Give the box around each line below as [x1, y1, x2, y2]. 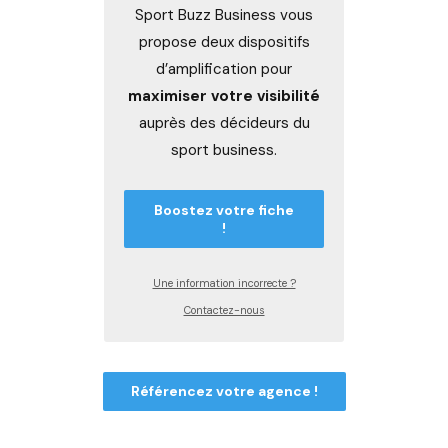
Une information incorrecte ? [152, 275, 296, 290]
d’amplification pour [156, 59, 292, 79]
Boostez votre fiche [154, 200, 294, 219]
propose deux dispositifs [138, 32, 310, 52]
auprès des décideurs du [138, 113, 310, 133]
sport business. [171, 140, 277, 160]
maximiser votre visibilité [128, 86, 320, 106]
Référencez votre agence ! [130, 382, 318, 401]
